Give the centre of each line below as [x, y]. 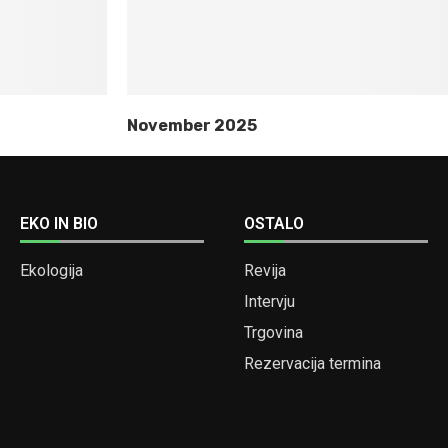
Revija [264, 270]
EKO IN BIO [58, 223]
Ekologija [51, 270]
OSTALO [273, 223]
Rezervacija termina [312, 363]
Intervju [269, 301]
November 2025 [192, 125]
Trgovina [273, 332]
